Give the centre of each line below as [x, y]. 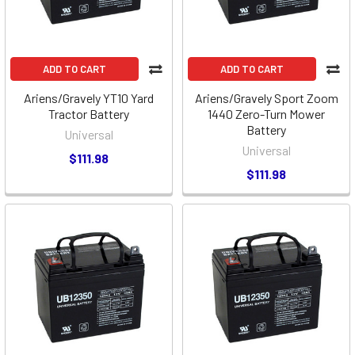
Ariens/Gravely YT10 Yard [89, 98]
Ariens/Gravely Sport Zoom [266, 98]
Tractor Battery [89, 114]
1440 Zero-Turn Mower [266, 114]
